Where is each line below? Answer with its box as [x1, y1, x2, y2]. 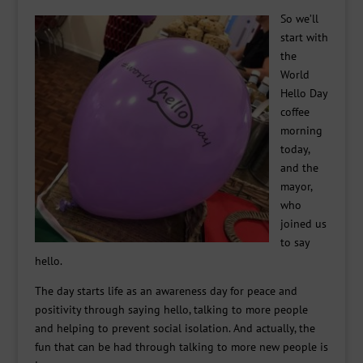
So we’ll [280, 11, 319, 26]
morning [280, 123, 323, 138]
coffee [280, 105, 310, 119]
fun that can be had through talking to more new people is [34, 340, 328, 354]
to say [280, 235, 310, 250]
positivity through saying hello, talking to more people [34, 302, 308, 317]
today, [280, 142, 310, 156]
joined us [280, 216, 327, 231]
